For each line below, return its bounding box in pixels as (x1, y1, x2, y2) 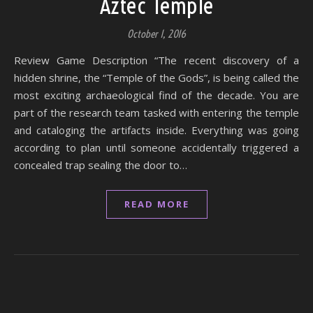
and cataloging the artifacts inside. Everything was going (14, 123, 299, 137)
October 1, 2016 (127, 27, 186, 41)
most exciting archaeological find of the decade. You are (14, 88, 299, 102)
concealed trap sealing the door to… (14, 158, 187, 172)
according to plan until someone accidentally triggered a (14, 140, 299, 154)
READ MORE (124, 198, 189, 210)
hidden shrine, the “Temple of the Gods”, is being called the (14, 71, 299, 85)
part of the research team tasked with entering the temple (14, 105, 299, 119)
